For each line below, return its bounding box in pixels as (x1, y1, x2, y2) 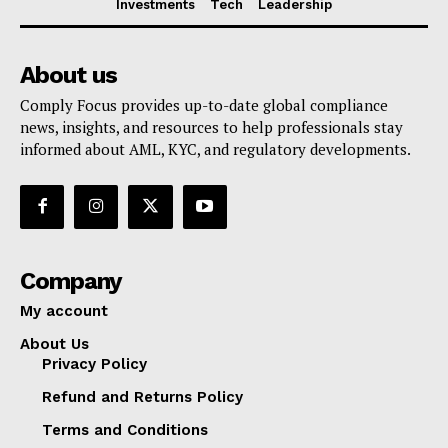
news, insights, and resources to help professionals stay (20, 116, 403, 137)
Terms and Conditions (42, 420, 208, 439)
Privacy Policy (42, 354, 147, 373)
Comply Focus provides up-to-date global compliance (20, 94, 388, 115)
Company (20, 266, 122, 295)
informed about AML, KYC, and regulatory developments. (20, 138, 411, 159)
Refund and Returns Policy (42, 387, 243, 406)
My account (20, 301, 108, 320)
